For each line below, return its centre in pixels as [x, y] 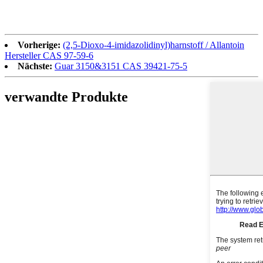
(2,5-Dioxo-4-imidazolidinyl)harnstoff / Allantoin [154, 45]
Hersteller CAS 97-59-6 [49, 56]
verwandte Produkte [66, 97]
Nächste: [35, 66]
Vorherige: [39, 45]
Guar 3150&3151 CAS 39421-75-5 [121, 66]
